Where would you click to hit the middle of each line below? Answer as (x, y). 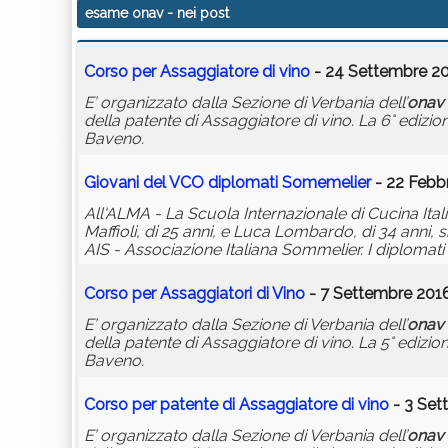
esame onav (124, 13)
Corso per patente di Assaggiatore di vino (236, 405)
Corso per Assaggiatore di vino (197, 72)
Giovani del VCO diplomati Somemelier (227, 183)
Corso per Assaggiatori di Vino (194, 294)
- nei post (196, 13)
